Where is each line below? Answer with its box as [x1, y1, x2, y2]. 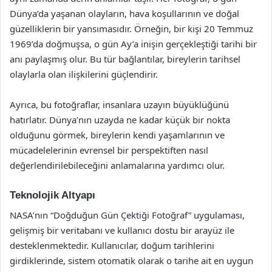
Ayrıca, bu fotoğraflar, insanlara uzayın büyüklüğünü [10, 98, 229, 110]
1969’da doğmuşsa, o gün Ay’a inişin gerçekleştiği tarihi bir [10, 38, 257, 50]
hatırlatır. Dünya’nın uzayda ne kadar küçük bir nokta [10, 114, 230, 126]
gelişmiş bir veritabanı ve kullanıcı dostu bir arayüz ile [10, 223, 234, 236]
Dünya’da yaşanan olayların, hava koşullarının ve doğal [10, 7, 239, 19]
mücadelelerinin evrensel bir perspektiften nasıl [10, 144, 208, 156]
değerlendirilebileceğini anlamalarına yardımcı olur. [10, 159, 225, 171]
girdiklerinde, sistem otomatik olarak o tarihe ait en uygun [10, 254, 253, 267]
